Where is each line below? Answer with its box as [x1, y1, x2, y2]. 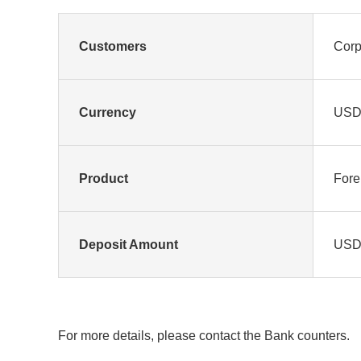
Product [79, 172, 128, 185]
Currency [79, 106, 136, 119]
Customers [79, 39, 147, 53]
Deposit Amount [79, 238, 178, 251]
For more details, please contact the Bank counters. [58, 329, 350, 342]
